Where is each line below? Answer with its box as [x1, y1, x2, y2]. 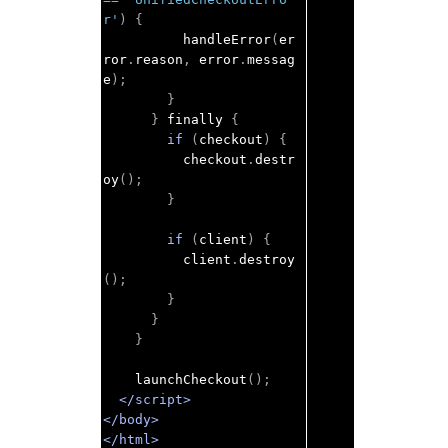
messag [247, 52, 295, 67]
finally [159, 112, 231, 127]
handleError [183, 32, 271, 47]
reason [135, 52, 183, 67]
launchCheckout [135, 372, 247, 387]
